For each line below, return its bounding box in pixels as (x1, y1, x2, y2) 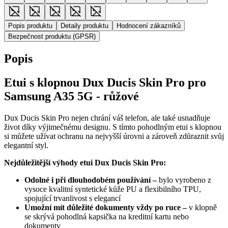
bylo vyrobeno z (159, 175, 211, 184)
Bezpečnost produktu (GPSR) (8, 32, 96, 40)
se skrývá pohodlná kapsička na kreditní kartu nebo (24, 212, 189, 221)
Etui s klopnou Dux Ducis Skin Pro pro (4, 75, 206, 89)
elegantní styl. (4, 140, 48, 150)
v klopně (189, 203, 217, 212)
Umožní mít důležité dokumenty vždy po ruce (24, 203, 181, 212)
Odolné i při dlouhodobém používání (24, 175, 151, 184)
